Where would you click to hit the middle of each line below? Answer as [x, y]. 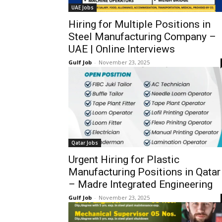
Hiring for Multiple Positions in [139, 24]
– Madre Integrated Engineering [140, 184]
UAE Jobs [83, 7]
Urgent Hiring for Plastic [124, 160]
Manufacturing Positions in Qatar [144, 172]
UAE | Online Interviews [122, 49]
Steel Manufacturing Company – [142, 37]
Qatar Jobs [85, 143]
